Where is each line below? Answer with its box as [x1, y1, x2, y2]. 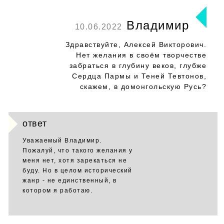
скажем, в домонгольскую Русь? [79, 82, 206, 90]
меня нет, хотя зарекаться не [22, 157, 127, 164]
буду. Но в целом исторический [22, 167, 132, 174]
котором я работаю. [22, 187, 92, 194]
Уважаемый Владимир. [22, 137, 102, 144]
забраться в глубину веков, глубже [69, 61, 206, 69]
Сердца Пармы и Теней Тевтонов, [72, 72, 206, 80]
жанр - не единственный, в [22, 177, 117, 184]
